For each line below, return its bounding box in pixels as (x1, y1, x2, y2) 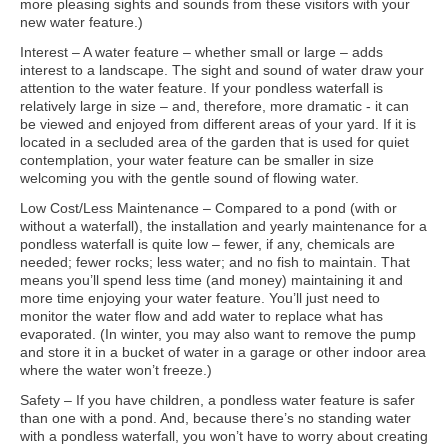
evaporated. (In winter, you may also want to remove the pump (20, 326, 416, 342)
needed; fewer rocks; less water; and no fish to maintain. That (20, 254, 410, 270)
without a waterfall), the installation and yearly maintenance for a (20, 218, 427, 234)
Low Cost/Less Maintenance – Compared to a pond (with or (20, 200, 397, 216)
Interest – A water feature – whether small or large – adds (20, 44, 383, 60)
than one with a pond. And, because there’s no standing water (20, 410, 411, 426)
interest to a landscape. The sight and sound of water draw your (20, 62, 424, 78)
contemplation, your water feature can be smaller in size (20, 152, 374, 168)
